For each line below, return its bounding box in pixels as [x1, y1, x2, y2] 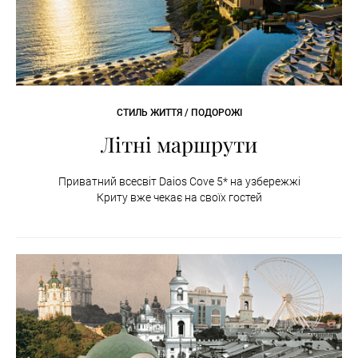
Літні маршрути [101, 129, 257, 158]
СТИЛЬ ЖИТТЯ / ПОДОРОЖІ [116, 106, 242, 118]
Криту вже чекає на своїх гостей [96, 190, 262, 204]
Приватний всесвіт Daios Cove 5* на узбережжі [58, 174, 300, 188]
